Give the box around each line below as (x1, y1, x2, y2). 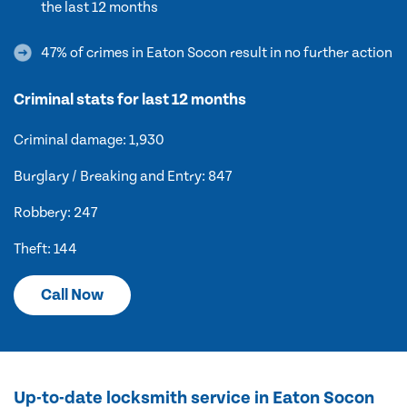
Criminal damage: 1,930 (14, 131, 164, 148)
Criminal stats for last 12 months (14, 89, 246, 109)
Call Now (41, 284, 104, 304)
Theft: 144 (14, 240, 77, 257)
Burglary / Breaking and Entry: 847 (14, 167, 232, 184)
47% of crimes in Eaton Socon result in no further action (41, 44, 392, 61)
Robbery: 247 (14, 203, 97, 221)
